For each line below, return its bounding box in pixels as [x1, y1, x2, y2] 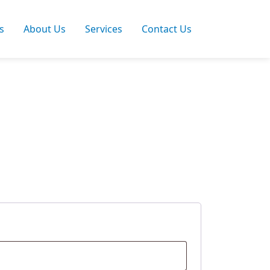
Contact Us [142, 22, 192, 36]
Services [85, 22, 122, 36]
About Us [24, 22, 66, 36]
